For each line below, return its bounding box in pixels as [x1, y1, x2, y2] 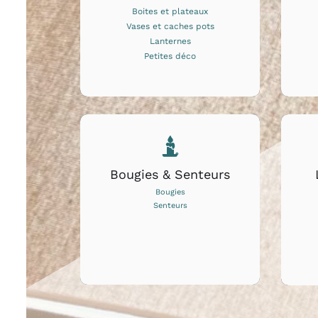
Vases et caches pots [126, 21, 214, 31]
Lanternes [149, 35, 191, 46]
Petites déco [144, 50, 197, 61]
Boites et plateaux [132, 6, 209, 16]
